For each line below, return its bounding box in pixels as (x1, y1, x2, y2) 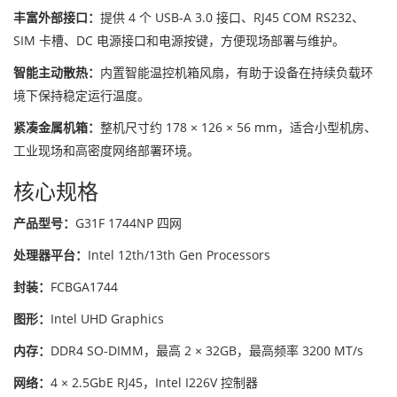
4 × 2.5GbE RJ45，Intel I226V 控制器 (51, 374, 258, 391)
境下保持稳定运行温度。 (13, 87, 150, 104)
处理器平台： (13, 246, 88, 263)
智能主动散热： (13, 64, 100, 81)
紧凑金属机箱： (13, 119, 100, 136)
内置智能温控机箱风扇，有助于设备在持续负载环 (100, 64, 373, 81)
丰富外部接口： (13, 9, 100, 26)
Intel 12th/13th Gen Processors (88, 246, 270, 263)
